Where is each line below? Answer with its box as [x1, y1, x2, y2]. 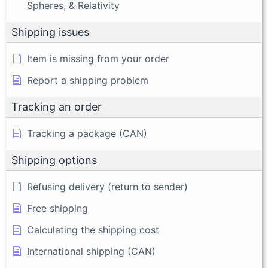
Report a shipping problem [27, 74, 148, 87]
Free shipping [27, 202, 88, 215]
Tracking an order [11, 100, 102, 114]
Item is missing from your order [27, 53, 169, 65]
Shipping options [11, 154, 97, 167]
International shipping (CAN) [27, 245, 156, 258]
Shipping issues [11, 26, 89, 39]
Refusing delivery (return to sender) [27, 181, 188, 193]
